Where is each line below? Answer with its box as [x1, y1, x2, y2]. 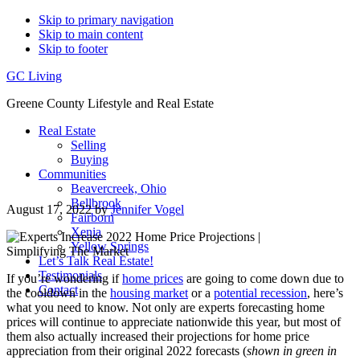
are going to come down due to [183, 272, 344, 285]
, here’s [307, 286, 343, 300]
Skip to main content [39, 27, 143, 41]
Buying [71, 153, 108, 166]
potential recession [214, 286, 307, 300]
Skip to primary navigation [39, 13, 174, 27]
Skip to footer [39, 42, 108, 55]
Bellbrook [71, 196, 121, 210]
